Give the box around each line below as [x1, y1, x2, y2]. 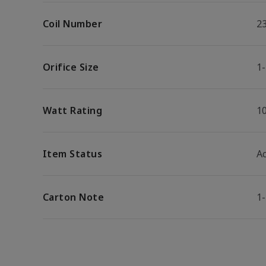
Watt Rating [43, 104, 103, 117]
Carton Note [43, 191, 104, 204]
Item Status [43, 147, 103, 160]
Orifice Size [43, 61, 99, 74]
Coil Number [43, 17, 103, 30]
